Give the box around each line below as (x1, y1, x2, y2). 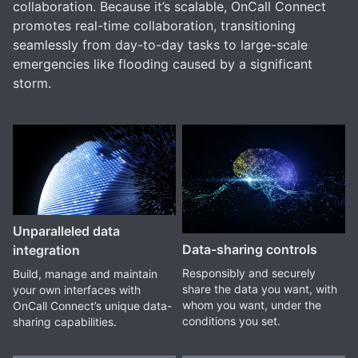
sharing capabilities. (13, 314, 117, 328)
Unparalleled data (13, 222, 120, 239)
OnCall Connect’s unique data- (13, 298, 172, 312)
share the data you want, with (181, 281, 337, 296)
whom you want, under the (181, 297, 321, 312)
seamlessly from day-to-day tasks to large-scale (13, 37, 308, 53)
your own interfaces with (13, 282, 141, 296)
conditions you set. (181, 313, 280, 328)
